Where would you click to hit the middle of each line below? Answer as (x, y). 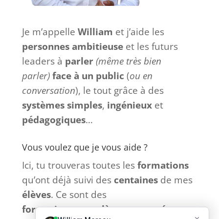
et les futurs (150, 46)
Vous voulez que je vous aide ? (85, 147)
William (95, 32)
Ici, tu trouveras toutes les (79, 165)
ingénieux (128, 105)
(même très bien (128, 61)
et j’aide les (138, 32)
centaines (136, 180)
